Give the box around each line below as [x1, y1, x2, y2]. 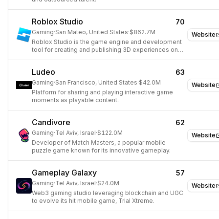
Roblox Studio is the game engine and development [32, 38, 182, 45]
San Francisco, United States [55, 79, 137, 86]
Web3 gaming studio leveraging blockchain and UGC [32, 189, 183, 197]
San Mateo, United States [55, 28, 128, 36]
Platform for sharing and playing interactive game [32, 88, 173, 96]
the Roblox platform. [32, 54, 90, 61]
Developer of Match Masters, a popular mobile [32, 139, 166, 146]
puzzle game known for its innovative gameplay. [32, 147, 171, 154]
